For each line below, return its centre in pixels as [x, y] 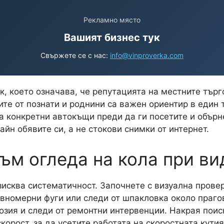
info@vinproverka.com [147, 55]
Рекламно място [112, 20]
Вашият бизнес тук [112, 37]
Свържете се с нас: [75, 55]
